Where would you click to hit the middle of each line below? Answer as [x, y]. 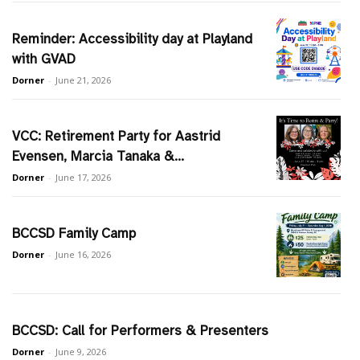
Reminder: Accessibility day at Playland [133, 39]
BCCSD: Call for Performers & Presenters [141, 331]
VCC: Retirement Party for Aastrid [117, 137]
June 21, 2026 [84, 80]
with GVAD [44, 59]
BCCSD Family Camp [74, 234]
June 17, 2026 [84, 178]
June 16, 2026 [84, 255]
